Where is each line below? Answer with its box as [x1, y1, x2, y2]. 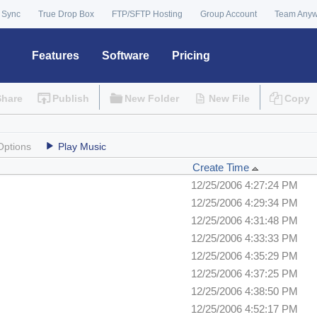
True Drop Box [38, 9, 94, 19]
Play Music [58, 141, 106, 153]
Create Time [192, 161, 252, 174]
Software [102, 50, 149, 62]
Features [32, 50, 79, 62]
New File [208, 93, 250, 105]
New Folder [124, 93, 179, 105]
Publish [52, 93, 90, 105]
